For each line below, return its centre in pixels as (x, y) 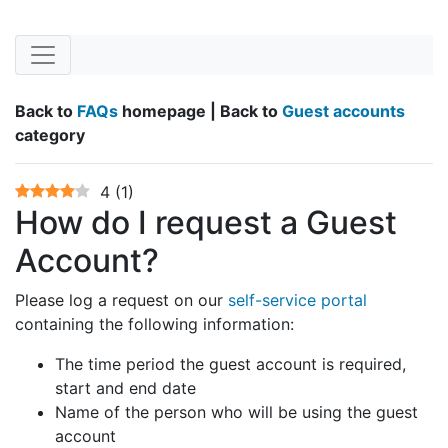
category (50, 135)
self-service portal (297, 300)
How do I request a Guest (206, 223)
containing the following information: (154, 324)
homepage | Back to (200, 111)
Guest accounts (343, 111)
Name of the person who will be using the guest (236, 412)
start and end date (125, 388)
